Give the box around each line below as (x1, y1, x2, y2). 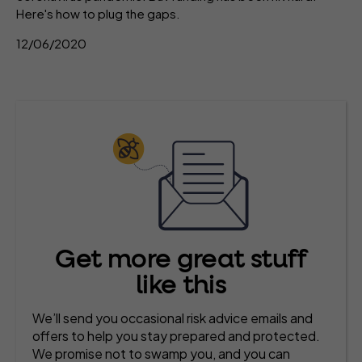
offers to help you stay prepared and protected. (32, 327, 320, 344)
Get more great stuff (55, 247, 307, 273)
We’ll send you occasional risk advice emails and (32, 309, 313, 326)
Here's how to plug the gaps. (16, 6, 180, 21)
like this (135, 273, 227, 299)
